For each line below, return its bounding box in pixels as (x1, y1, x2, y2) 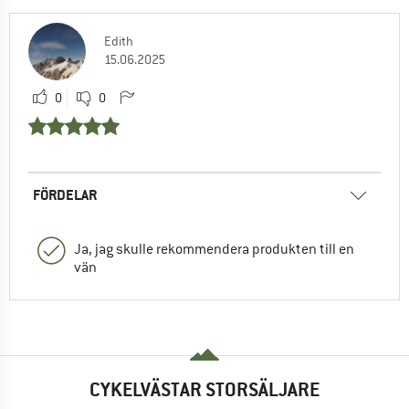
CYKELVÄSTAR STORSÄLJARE (89, 377, 320, 403)
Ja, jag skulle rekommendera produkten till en (74, 239, 354, 258)
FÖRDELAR (33, 184, 97, 204)
